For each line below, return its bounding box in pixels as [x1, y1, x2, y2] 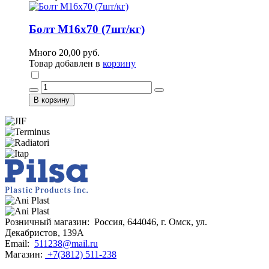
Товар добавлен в [29, 58, 103, 69]
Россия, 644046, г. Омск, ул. [92, 217, 207, 228]
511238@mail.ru [34, 238, 98, 249]
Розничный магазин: [5, 217, 92, 228]
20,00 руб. [59, 47, 100, 58]
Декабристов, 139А [5, 228, 84, 238]
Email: [5, 238, 32, 249]
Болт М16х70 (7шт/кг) [29, 23, 145, 36]
